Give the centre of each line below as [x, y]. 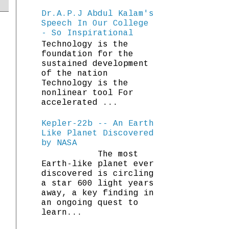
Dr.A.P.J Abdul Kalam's [98, 14]
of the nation [75, 73]
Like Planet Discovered [98, 134]
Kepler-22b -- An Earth [98, 124]
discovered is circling [98, 174]
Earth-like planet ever [98, 164]
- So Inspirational [87, 33]
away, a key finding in [98, 193]
